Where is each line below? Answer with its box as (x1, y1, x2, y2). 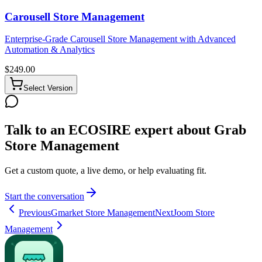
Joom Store (173, 208, 215, 218)
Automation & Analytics (5, 44, 95, 55)
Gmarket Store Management (51, 208, 155, 218)
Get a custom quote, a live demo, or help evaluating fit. (5, 166, 206, 176)
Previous (19, 208, 51, 218)
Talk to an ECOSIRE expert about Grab (5, 122, 246, 138)
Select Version (23, 84, 73, 93)
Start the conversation (5, 191, 84, 202)
